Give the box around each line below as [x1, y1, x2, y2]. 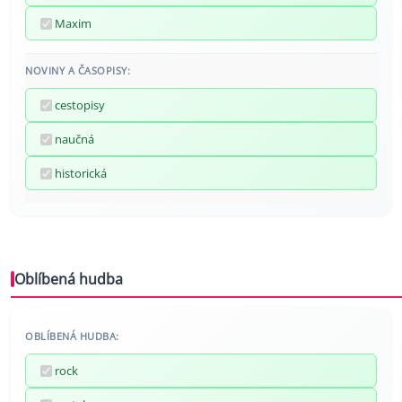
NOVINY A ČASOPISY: [25, 64, 130, 78]
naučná [55, 131, 94, 148]
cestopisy [55, 97, 105, 114]
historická [55, 165, 107, 182]
